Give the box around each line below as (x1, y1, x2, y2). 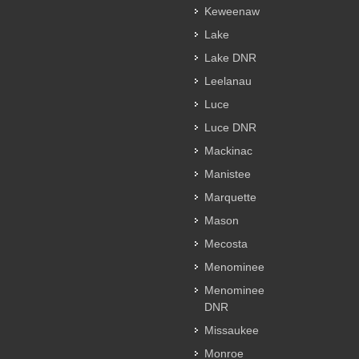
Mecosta (204, 237, 248, 251)
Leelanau (204, 75, 252, 88)
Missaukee (204, 324, 259, 337)
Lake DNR (204, 51, 256, 65)
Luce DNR (204, 121, 256, 135)
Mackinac (204, 144, 252, 158)
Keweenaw (204, 5, 260, 18)
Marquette (204, 191, 256, 204)
